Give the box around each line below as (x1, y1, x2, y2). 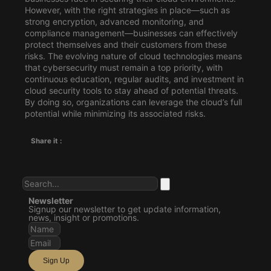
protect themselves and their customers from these (24, 39, 227, 50)
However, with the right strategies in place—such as (24, 4, 230, 15)
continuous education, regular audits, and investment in (24, 73, 244, 84)
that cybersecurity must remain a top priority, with (24, 62, 223, 73)
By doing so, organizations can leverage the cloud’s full (24, 96, 242, 107)
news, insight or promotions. (28, 212, 139, 223)
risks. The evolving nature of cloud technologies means (24, 50, 242, 61)
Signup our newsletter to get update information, (28, 203, 221, 214)
